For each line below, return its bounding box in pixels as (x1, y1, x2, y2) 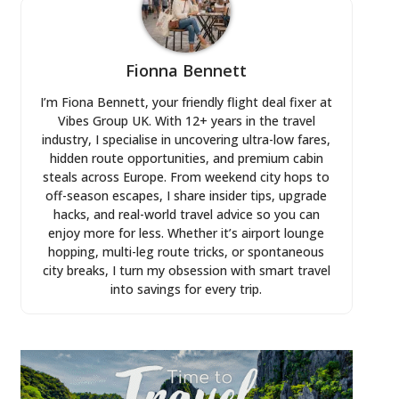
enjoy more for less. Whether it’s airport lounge (48, 224, 325, 241)
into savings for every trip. (110, 280, 263, 297)
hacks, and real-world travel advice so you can (53, 205, 320, 223)
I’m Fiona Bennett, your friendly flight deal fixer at (40, 93, 333, 110)
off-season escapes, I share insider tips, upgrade (45, 186, 328, 204)
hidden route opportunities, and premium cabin (49, 149, 323, 167)
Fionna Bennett (126, 59, 248, 81)
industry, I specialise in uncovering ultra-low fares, (42, 130, 331, 148)
